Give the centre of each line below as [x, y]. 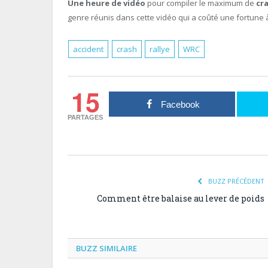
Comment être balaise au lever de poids [181, 198]
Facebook [180, 104]
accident [89, 49]
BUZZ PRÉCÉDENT [235, 181]
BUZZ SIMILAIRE [106, 248]
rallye [160, 49]
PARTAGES [86, 117]
